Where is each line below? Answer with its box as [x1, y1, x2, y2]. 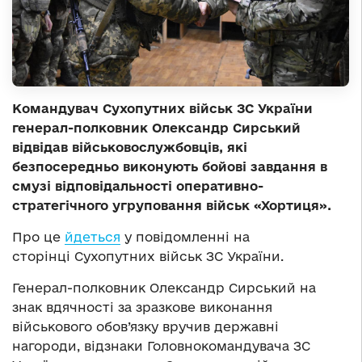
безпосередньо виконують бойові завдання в [12, 159, 327, 175]
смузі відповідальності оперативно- [12, 179, 263, 194]
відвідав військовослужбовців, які [12, 140, 247, 155]
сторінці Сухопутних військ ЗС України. [12, 249, 284, 264]
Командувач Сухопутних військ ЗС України [12, 101, 313, 116]
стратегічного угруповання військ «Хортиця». [12, 198, 331, 213]
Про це [12, 229, 65, 245]
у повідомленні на [120, 229, 250, 245]
